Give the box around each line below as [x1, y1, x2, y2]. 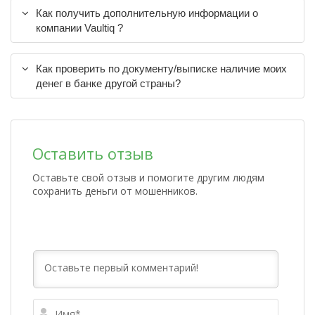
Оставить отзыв [32, 143, 153, 164]
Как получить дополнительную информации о [36, 7, 258, 19]
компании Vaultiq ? [36, 22, 123, 34]
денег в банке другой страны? [36, 77, 181, 89]
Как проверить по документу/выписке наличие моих [36, 63, 287, 75]
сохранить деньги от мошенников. [32, 184, 198, 198]
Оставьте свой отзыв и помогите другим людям [32, 171, 264, 184]
